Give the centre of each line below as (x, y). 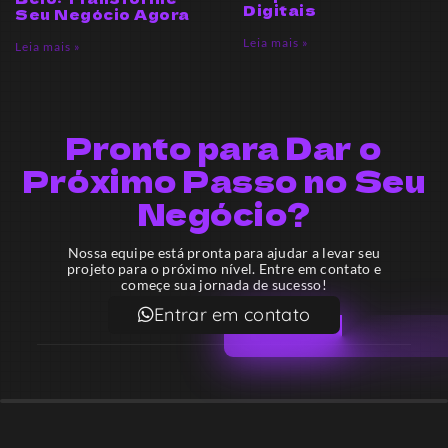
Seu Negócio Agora (102, 13)
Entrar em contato (232, 314)
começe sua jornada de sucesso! (223, 284)
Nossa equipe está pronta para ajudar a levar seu (224, 252)
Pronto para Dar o (224, 146)
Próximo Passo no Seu (224, 179)
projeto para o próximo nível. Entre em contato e (224, 268)
